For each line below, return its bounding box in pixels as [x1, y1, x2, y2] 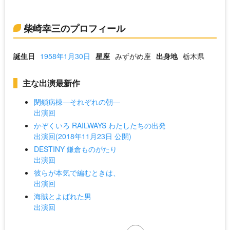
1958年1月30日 [40, 51, 90, 62]
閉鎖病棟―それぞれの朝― [34, 97, 120, 107]
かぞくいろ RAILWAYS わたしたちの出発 [34, 120, 166, 131]
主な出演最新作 [23, 77, 80, 89]
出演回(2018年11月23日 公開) [34, 131, 131, 142]
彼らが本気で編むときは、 [34, 167, 120, 178]
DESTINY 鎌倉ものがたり [34, 144, 117, 155]
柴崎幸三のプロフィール [24, 22, 125, 35]
